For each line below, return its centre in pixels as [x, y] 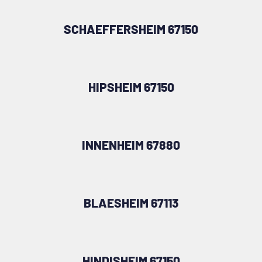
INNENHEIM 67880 [131, 144]
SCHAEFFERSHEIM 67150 [131, 29]
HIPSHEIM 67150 [131, 87]
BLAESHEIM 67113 [131, 202]
